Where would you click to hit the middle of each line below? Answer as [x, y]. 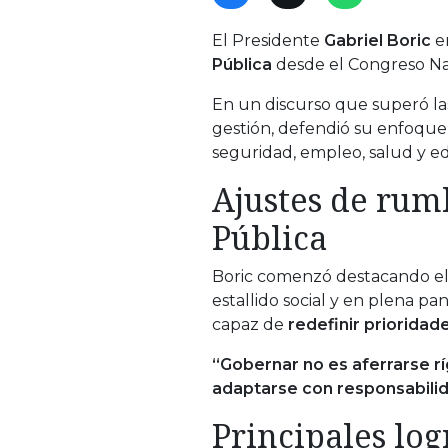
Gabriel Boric [377, 40]
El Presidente [268, 40]
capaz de [250, 324]
